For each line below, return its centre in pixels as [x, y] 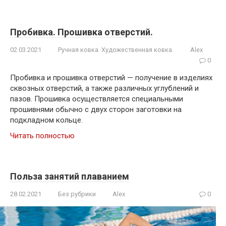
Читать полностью [42, 136]
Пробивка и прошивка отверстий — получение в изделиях [111, 78]
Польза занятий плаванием [70, 176]
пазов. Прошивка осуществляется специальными [97, 99]
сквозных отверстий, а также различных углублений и [104, 88]
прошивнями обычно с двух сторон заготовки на [96, 109]
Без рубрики [77, 194]
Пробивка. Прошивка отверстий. [81, 32]
